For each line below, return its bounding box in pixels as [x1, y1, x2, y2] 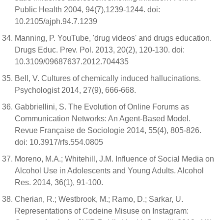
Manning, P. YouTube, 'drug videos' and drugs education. [15, 34, 212, 42]
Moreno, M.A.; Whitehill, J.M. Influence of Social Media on [15, 155, 214, 163]
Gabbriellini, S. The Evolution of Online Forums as [15, 103, 189, 111]
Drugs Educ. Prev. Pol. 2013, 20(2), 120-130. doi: [15, 46, 185, 54]
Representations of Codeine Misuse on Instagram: [15, 207, 189, 215]
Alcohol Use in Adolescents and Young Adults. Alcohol [15, 166, 204, 175]
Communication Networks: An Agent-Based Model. [15, 114, 191, 123]
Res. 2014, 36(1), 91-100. [15, 178, 103, 187]
